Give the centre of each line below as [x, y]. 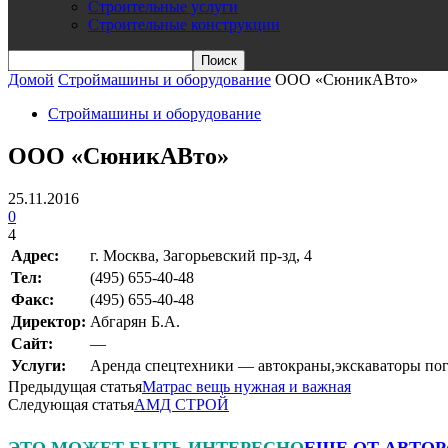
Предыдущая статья [75, 386]
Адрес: [35, 255]
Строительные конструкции [184, 24]
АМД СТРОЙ [181, 404]
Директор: [48, 321]
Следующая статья [71, 404]
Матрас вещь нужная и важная [246, 386]
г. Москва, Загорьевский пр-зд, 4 [201, 255]
